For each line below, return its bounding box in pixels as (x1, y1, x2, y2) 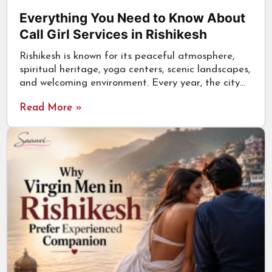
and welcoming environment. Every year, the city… (19, 78, 245, 89)
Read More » (19, 103, 82, 114)
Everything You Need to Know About (19, 10, 245, 26)
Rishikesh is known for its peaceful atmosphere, (19, 51, 234, 62)
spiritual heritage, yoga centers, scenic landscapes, (19, 64, 250, 75)
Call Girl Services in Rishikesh (19, 27, 207, 42)
